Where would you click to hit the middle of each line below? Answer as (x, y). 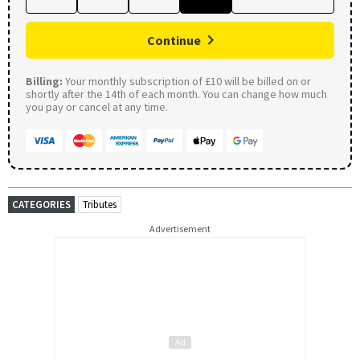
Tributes (100, 204)
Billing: (44, 81)
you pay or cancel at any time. (97, 106)
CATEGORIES (41, 204)
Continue (174, 40)
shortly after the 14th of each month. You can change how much (176, 94)
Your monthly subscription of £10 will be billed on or (187, 81)
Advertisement (180, 228)
